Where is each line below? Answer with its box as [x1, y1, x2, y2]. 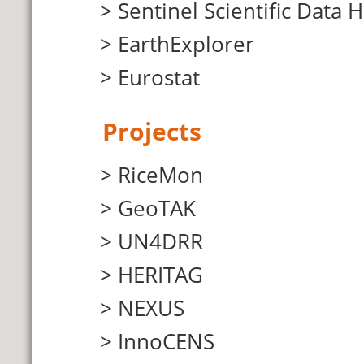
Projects [102, 115, 201, 148]
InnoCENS [118, 327, 214, 356]
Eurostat [118, 63, 200, 92]
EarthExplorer [118, 29, 254, 58]
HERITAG [118, 260, 203, 289]
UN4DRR [118, 227, 203, 256]
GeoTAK [118, 193, 196, 223]
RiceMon [118, 160, 203, 189]
